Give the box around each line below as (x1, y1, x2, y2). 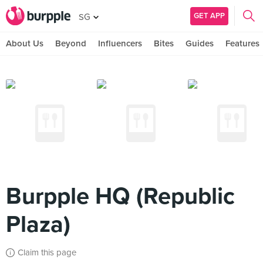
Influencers (98, 38, 142, 49)
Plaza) (6, 210, 70, 238)
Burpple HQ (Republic (6, 182, 235, 210)
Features (225, 38, 259, 49)
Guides (186, 38, 214, 49)
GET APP (194, 11, 225, 21)
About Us (6, 38, 43, 49)
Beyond (55, 38, 86, 49)
